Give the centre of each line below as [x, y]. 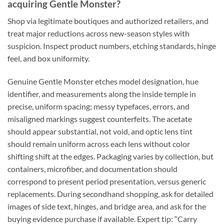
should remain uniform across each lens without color [99, 144]
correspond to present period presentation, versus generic [107, 181]
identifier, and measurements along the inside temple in [102, 94]
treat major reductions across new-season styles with [98, 33]
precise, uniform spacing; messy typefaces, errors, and [98, 106]
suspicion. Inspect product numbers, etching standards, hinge [112, 46]
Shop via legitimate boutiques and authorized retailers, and [108, 21]
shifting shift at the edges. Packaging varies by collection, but [110, 156]
